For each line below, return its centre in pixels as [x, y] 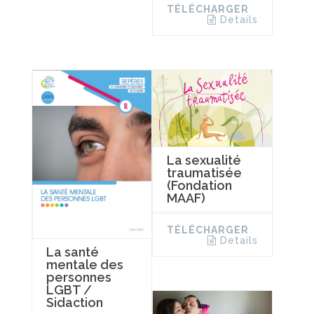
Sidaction [75, 303]
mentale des [85, 265]
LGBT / [69, 290]
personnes [79, 278]
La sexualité [204, 160]
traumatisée [204, 172]
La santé [73, 252]
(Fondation [199, 185]
